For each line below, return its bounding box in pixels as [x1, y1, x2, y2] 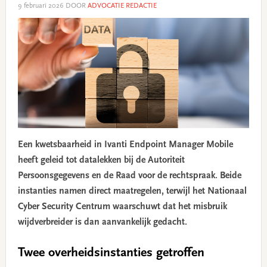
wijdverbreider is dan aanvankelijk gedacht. [17, 218, 187, 228]
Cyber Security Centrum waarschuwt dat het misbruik [17, 202, 227, 212]
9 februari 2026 [17, 2, 64, 10]
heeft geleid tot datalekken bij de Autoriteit [17, 156, 185, 166]
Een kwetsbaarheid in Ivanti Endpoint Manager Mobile [17, 140, 233, 150]
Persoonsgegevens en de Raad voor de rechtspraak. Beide [17, 171, 241, 181]
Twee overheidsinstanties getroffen [17, 247, 204, 260]
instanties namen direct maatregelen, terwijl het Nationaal [17, 187, 247, 197]
